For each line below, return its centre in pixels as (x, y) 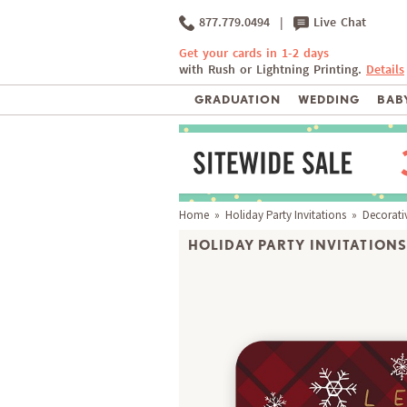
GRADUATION (238, 100)
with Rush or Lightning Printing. (273, 70)
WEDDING (328, 100)
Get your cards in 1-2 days (254, 54)
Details (385, 70)
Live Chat (338, 22)
